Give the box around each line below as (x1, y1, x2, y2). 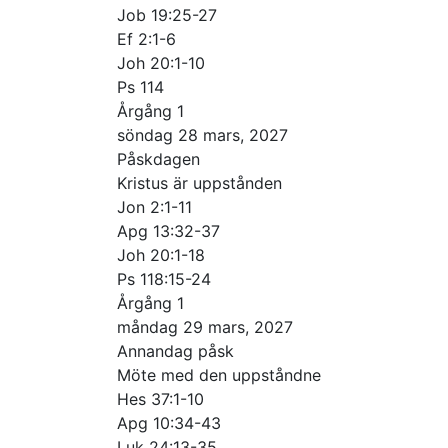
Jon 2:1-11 (117, 196, 192, 217)
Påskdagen (117, 148, 200, 169)
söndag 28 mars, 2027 (117, 124, 288, 145)
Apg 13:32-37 (117, 220, 220, 241)
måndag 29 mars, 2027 (117, 316, 293, 337)
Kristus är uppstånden (117, 172, 282, 193)
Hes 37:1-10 (117, 388, 204, 409)
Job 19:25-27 (117, 4, 217, 25)
